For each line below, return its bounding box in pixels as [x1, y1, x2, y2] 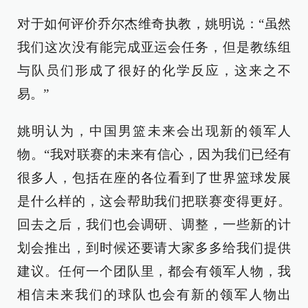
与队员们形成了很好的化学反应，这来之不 [17, 63, 291, 78]
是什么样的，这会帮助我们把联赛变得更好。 [17, 194, 291, 208]
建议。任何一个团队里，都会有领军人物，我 [17, 264, 291, 278]
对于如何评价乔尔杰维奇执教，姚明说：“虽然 [17, 16, 291, 31]
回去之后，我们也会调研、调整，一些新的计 [17, 217, 291, 232]
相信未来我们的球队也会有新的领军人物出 [17, 287, 291, 302]
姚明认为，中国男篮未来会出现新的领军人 [17, 124, 291, 138]
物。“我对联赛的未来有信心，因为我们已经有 [17, 147, 291, 162]
